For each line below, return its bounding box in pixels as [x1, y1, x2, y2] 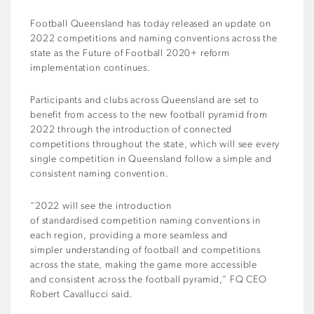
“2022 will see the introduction [30, 201, 172, 212]
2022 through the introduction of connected [30, 125, 233, 135]
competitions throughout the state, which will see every [30, 139, 280, 150]
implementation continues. [30, 63, 151, 74]
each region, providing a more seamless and [30, 231, 228, 241]
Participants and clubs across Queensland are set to [30, 95, 259, 106]
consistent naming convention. [30, 169, 169, 179]
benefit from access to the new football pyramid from [30, 110, 268, 121]
